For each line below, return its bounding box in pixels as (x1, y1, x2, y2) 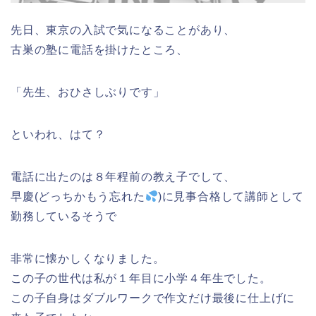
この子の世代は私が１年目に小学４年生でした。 (11, 272, 272, 285)
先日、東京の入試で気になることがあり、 (11, 24, 236, 37)
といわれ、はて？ (11, 128, 106, 141)
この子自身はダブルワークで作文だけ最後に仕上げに (11, 292, 296, 305)
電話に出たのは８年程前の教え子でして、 (11, 171, 236, 183)
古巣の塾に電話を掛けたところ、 (11, 44, 188, 56)
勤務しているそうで (11, 210, 118, 223)
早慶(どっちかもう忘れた (11, 190, 145, 203)
